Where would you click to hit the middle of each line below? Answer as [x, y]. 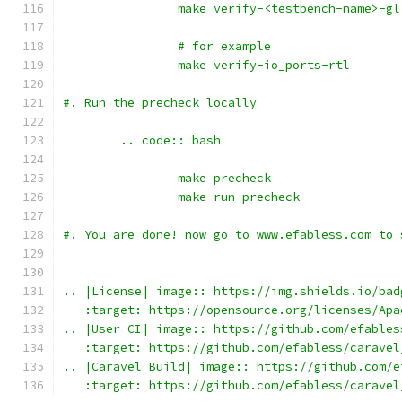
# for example [224, 46]
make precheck [224, 178]
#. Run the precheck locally [163, 103]
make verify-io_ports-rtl [264, 65]
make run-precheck [239, 197]
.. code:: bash [170, 140]
